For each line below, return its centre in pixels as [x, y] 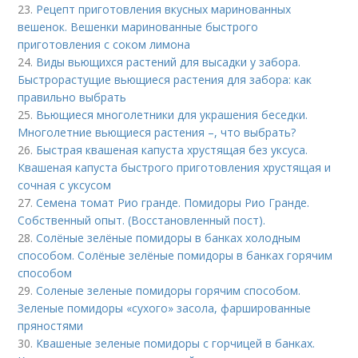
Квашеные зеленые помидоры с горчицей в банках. [176, 344]
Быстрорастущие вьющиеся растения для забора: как [165, 80]
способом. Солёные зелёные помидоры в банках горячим [175, 256]
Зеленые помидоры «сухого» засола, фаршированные [165, 308]
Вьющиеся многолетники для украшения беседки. [172, 115]
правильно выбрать [72, 97]
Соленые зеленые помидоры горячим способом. [169, 291]
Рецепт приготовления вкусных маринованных [164, 10]
